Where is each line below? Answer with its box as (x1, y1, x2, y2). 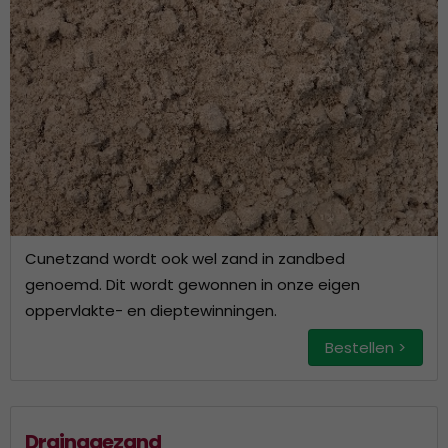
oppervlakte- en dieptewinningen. (25, 300, 277, 321)
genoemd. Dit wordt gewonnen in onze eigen (25, 274, 360, 295)
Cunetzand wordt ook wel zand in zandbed (25, 248, 345, 269)
